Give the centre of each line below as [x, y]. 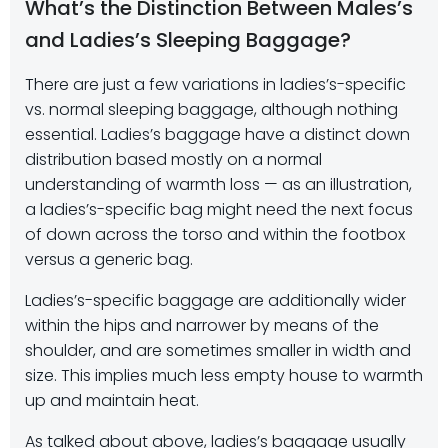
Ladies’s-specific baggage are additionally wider [215, 300]
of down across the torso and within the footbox [215, 234]
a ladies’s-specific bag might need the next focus [219, 209]
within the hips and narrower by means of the [202, 325]
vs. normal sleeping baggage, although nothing [211, 109]
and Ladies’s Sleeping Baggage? [188, 40]
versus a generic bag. [109, 259]
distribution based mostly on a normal [173, 159]
